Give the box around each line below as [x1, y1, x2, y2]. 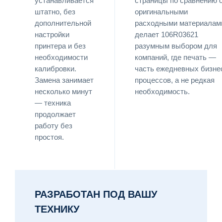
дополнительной [35, 19, 91, 27]
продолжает [35, 110, 76, 118]
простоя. [35, 133, 64, 141]
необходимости [35, 53, 88, 61]
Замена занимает [35, 76, 94, 84]
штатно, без [35, 7, 75, 16]
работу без [35, 121, 72, 130]
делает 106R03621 [135, 30, 198, 39]
